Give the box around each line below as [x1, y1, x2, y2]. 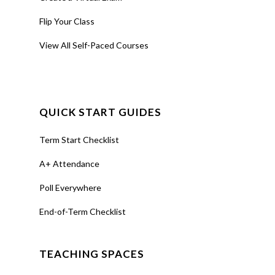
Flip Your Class [39, 16, 95, 27]
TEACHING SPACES [39, 247, 144, 261]
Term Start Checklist [39, 134, 119, 145]
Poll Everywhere [39, 182, 101, 193]
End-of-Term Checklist [39, 206, 126, 217]
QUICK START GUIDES [39, 106, 161, 119]
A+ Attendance [39, 158, 99, 169]
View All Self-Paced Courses [39, 40, 149, 51]
